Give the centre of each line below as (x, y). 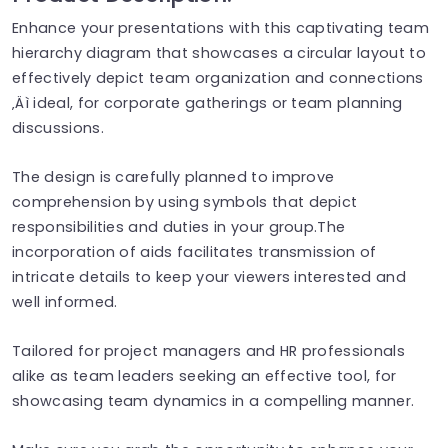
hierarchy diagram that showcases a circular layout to (219, 52)
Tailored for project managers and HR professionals (209, 350)
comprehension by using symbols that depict (185, 201)
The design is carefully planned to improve (173, 176)
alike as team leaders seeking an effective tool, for (204, 375)
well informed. (65, 301)
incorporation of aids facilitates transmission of (194, 251)
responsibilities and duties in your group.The (179, 226)
